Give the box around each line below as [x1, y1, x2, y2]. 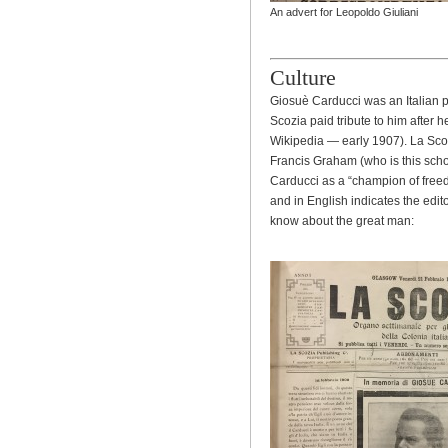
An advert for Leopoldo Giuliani [270, 6, 418, 18]
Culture [270, 65, 336, 90]
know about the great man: [270, 214, 414, 228]
